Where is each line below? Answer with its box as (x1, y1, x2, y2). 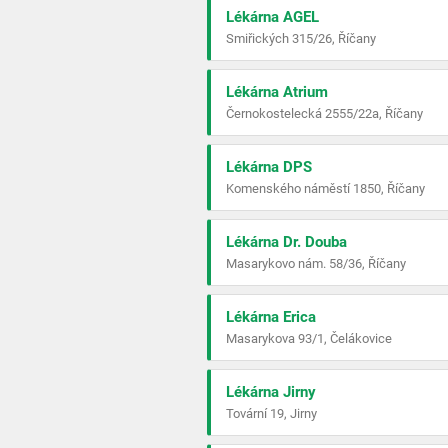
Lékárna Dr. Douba (226, 233, 347, 251)
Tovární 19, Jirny (226, 406, 317, 421)
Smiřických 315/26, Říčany (226, 31, 376, 46)
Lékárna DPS (226, 158, 312, 176)
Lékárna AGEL (226, 8, 319, 26)
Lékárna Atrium (226, 83, 328, 101)
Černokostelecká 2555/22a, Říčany (226, 106, 423, 121)
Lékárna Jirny (226, 383, 316, 401)
